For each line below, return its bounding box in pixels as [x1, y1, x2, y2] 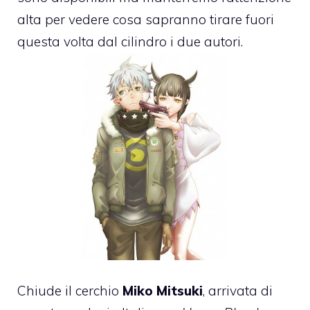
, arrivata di [203, 282, 273, 300]
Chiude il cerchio [17, 282, 122, 300]
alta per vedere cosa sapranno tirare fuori [17, 10, 274, 28]
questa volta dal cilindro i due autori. [17, 33, 243, 50]
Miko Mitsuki [122, 282, 203, 300]
